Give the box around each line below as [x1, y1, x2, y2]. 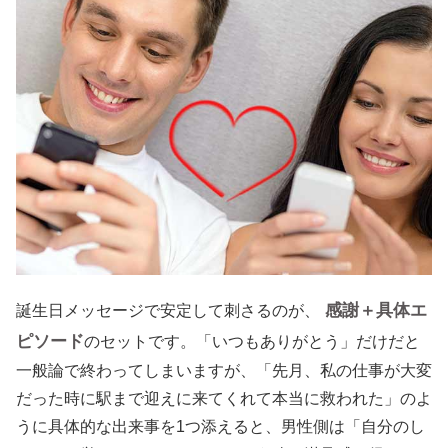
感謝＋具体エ [325, 300, 428, 321]
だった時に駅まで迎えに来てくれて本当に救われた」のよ [16, 390, 432, 408]
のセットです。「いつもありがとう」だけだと [84, 333, 420, 351]
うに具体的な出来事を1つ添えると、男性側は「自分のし [16, 418, 425, 436]
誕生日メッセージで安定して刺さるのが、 [16, 302, 320, 320]
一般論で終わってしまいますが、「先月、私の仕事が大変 [16, 362, 432, 380]
